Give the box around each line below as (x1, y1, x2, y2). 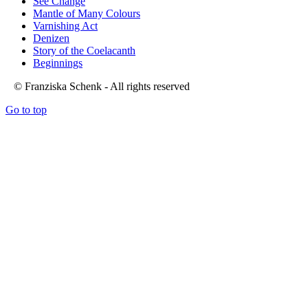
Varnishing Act (33, 20, 98, 32)
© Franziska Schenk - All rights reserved (5, 80, 190, 93)
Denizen (33, 32, 69, 45)
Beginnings (33, 57, 82, 69)
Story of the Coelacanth (33, 45, 135, 57)
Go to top (5, 104, 47, 116)
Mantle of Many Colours (33, 8, 140, 20)
